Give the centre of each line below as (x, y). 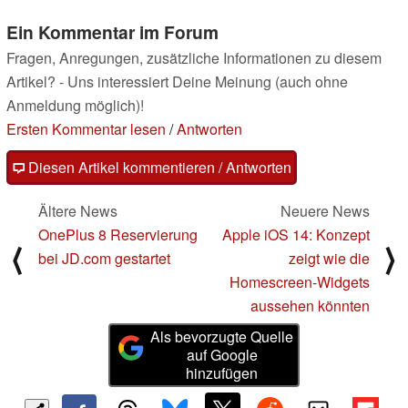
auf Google (222, 355)
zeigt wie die (329, 259)
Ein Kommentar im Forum (112, 32)
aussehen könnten (310, 306)
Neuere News (325, 211)
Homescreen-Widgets (300, 282)
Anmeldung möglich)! (75, 106)
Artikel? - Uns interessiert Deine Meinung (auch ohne (177, 82)
